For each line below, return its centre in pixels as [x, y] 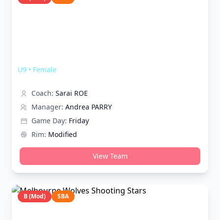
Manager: [47, 107]
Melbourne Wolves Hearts [75, 57]
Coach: [42, 93]
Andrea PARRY [89, 107]
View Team [110, 156]
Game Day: [49, 121]
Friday [79, 121]
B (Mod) [35, 196]
